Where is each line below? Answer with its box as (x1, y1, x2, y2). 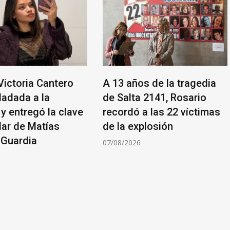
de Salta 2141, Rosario (103, 91, 206, 104)
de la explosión (103, 120, 173, 133)
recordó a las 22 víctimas (103, 106, 220, 119)
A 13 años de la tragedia (103, 77, 216, 90)
